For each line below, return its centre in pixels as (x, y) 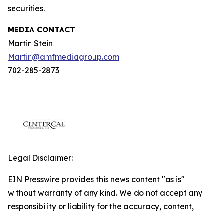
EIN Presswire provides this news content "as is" (96, 179)
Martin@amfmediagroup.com (63, 57)
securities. (26, 8)
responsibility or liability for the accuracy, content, (101, 206)
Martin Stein (30, 43)
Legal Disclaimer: (40, 158)
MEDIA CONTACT (41, 30)
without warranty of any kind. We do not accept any (105, 193)
